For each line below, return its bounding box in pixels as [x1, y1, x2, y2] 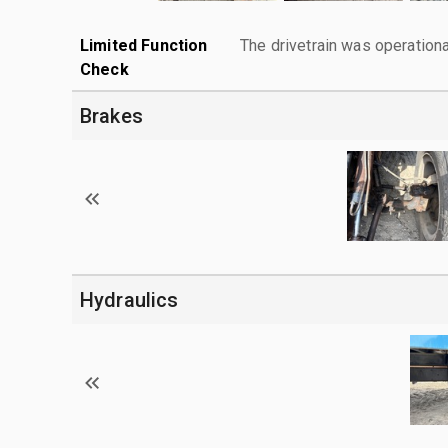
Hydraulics [80, 287, 179, 312]
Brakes [80, 103, 143, 128]
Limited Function [80, 35, 208, 55]
